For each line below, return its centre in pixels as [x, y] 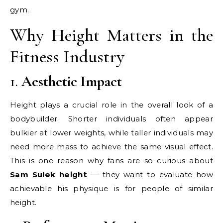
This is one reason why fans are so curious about [111, 161]
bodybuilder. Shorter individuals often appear [111, 119]
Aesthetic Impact [72, 82]
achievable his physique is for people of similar [111, 189]
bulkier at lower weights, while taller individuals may [111, 133]
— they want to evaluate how [150, 175]
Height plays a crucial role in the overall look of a [111, 105]
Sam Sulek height [49, 175]
